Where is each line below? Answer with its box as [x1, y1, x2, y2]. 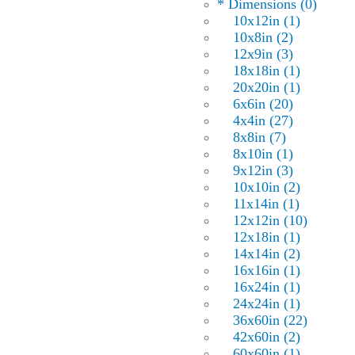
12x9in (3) [232, 46, 293, 63]
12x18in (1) [232, 229, 300, 246]
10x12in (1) [232, 13, 300, 29]
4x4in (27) [232, 113, 293, 129]
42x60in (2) [232, 329, 300, 345]
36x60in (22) [232, 312, 307, 329]
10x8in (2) [232, 29, 293, 46]
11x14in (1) [232, 196, 300, 212]
